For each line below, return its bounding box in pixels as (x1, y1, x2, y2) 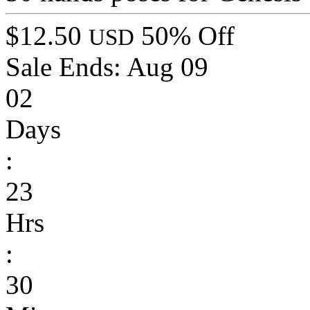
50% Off (141, 21, 235, 51)
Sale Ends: (6, 52, 127, 82)
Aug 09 (127, 52, 208, 82)
